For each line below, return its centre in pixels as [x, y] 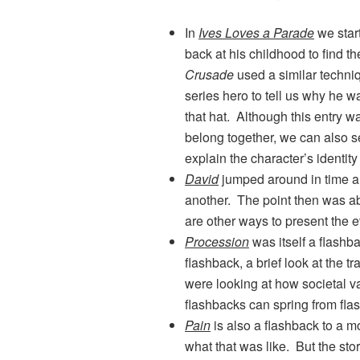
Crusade [209, 75]
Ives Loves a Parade [256, 33]
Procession [217, 242]
